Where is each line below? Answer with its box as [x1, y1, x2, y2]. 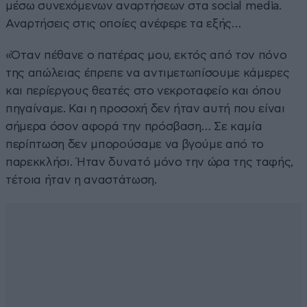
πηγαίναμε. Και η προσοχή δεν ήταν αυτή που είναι [5, 102, 285, 114]
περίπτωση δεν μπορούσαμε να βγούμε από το [5, 138, 265, 150]
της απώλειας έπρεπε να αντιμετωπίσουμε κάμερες [5, 66, 290, 79]
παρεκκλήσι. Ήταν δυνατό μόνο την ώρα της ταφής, [5, 156, 294, 168]
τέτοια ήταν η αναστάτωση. [5, 173, 157, 186]
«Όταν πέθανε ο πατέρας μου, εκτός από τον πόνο [5, 49, 287, 61]
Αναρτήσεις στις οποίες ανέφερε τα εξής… [5, 17, 241, 29]
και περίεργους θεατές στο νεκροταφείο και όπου [5, 84, 282, 97]
